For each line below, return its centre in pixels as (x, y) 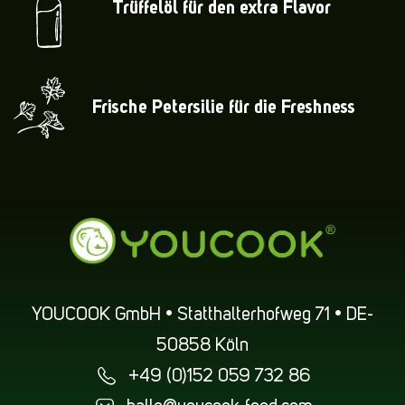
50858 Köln (202, 346)
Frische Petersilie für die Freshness (224, 108)
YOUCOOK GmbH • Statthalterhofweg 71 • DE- (202, 315)
